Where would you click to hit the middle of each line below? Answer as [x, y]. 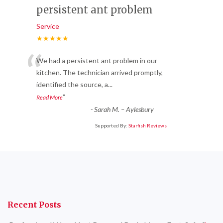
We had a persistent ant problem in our [97, 61]
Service [48, 26]
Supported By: [112, 126]
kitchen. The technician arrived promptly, [100, 73]
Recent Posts [34, 205]
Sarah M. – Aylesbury [124, 110]
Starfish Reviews [148, 126]
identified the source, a [72, 85]
